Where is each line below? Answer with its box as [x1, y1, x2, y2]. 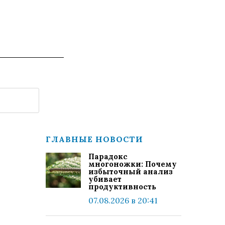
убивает [88, 174, 122, 184]
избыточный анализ [88, 167, 173, 176]
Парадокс [88, 152, 128, 161]
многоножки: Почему [88, 159, 177, 169]
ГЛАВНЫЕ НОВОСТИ [46, 134, 143, 144]
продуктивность [88, 182, 156, 191]
